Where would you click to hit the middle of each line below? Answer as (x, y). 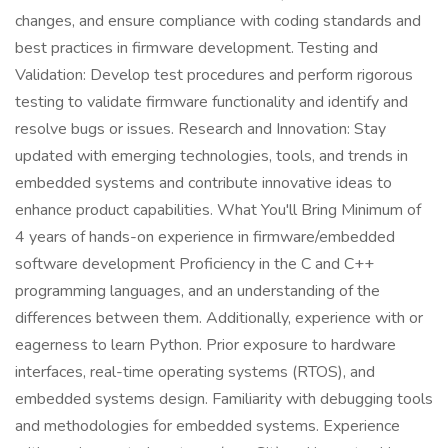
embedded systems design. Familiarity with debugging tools (224, 399)
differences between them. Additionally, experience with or (219, 318)
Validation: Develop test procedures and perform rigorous (214, 75)
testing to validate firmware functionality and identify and (211, 102)
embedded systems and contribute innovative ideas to (203, 183)
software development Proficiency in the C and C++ (194, 264)
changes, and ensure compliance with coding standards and (218, 21)
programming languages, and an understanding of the (197, 291)
